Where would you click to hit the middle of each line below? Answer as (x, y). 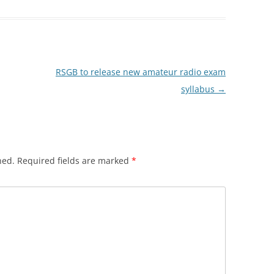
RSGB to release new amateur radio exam (140, 72)
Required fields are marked (74, 161)
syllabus (199, 89)
